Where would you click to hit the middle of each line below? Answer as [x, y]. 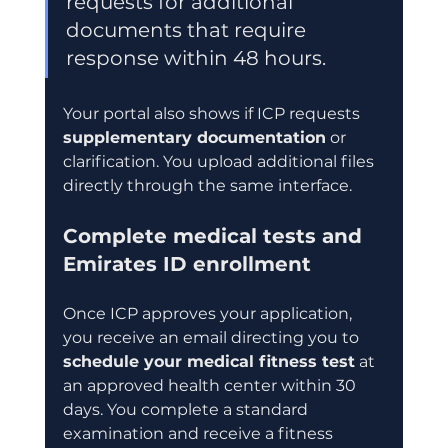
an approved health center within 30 [211, 385]
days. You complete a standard [187, 409]
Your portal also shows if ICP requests [213, 113]
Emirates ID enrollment [186, 263]
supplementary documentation [194, 137]
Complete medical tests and [215, 235]
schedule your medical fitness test [208, 361]
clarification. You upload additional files [220, 161]
